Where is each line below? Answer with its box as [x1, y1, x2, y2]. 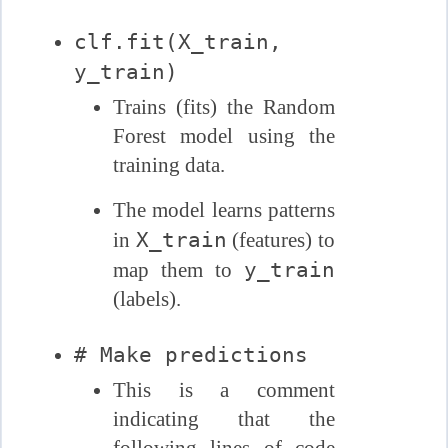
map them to [112, 257, 245, 282]
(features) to [226, 227, 336, 252]
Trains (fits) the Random [112, 94, 336, 119]
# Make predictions [74, 342, 309, 368]
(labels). [112, 286, 181, 311]
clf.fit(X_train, [74, 29, 283, 55]
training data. [112, 152, 225, 177]
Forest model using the [112, 123, 336, 148]
